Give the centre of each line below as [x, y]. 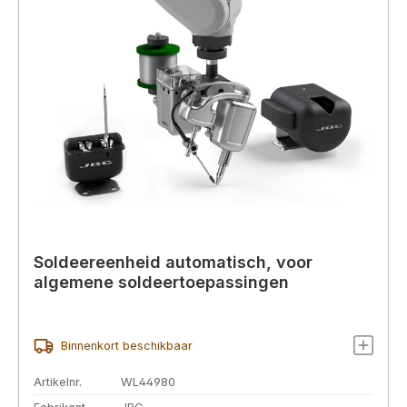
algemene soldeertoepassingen [161, 282]
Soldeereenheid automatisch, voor [173, 262]
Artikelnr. [58, 382]
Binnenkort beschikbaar [126, 346]
